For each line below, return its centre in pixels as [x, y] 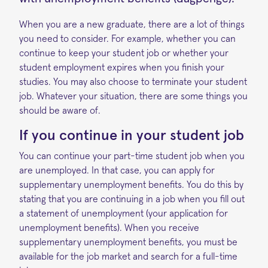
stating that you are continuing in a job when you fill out [132, 199]
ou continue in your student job [141, 135]
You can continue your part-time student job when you [132, 156]
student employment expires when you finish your [122, 67]
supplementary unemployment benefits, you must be [128, 242]
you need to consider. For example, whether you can [127, 39]
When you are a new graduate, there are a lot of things [132, 24]
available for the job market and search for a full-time [128, 256]
